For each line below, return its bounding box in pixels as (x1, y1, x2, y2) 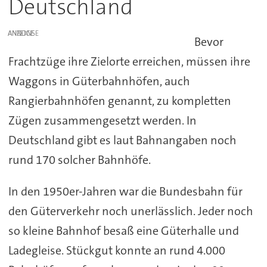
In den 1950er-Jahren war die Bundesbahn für (8, 184, 243, 200)
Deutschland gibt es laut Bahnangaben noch (8, 132, 237, 148)
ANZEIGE (8, 29, 35, 39)
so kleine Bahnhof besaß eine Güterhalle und (8, 223, 239, 239)
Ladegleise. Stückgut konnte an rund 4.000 (8, 243, 225, 259)
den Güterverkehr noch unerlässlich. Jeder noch (8, 203, 253, 219)
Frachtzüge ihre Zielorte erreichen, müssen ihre (8, 54, 250, 70)
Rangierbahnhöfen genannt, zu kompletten (8, 93, 231, 109)
